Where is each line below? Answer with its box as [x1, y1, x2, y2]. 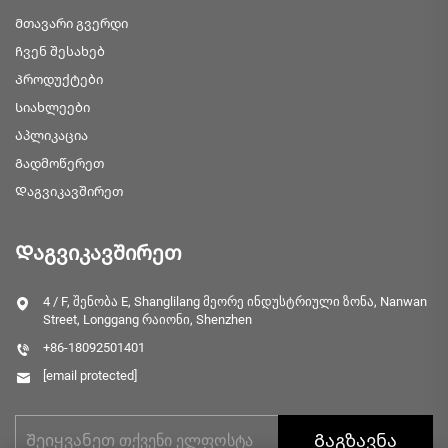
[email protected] [43, 368, 137, 383]
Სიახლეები [15, 100, 90, 115]
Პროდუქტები [15, 72, 103, 87]
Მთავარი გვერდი [15, 16, 128, 31]
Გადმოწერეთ [15, 156, 104, 171]
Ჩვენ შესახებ [15, 44, 105, 59]
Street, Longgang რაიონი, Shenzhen [43, 312, 252, 327]
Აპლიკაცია [15, 128, 88, 143]
